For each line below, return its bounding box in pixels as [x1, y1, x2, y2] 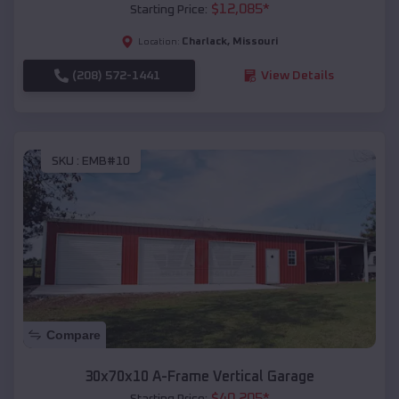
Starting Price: [129, 3, 208, 16]
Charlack [182, 36, 227, 47]
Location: [138, 37, 180, 46]
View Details [260, 69, 334, 82]
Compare [46, 328, 101, 343]
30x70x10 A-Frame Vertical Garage [85, 370, 314, 385]
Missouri [232, 36, 278, 47]
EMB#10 [82, 155, 130, 168]
